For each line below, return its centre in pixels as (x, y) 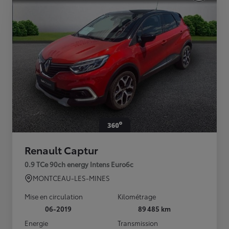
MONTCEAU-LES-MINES (71, 178)
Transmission (138, 223)
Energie (36, 223)
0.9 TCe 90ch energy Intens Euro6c (79, 164)
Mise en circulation (54, 197)
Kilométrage (137, 197)
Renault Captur (61, 150)
